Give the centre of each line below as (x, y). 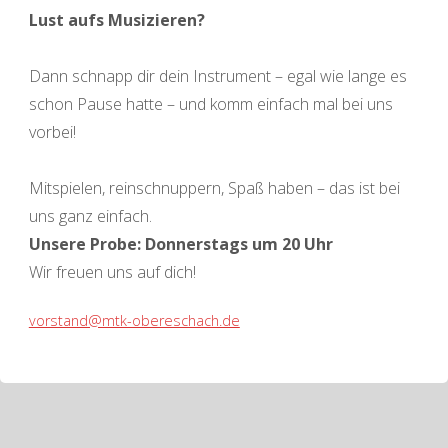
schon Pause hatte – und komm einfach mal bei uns (210, 103)
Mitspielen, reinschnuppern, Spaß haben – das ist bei (214, 187)
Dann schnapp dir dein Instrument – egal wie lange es (217, 75)
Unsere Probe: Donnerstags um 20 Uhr (180, 243)
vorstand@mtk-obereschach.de (134, 320)
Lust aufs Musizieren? (116, 19)
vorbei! (52, 131)
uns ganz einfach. (90, 215)
